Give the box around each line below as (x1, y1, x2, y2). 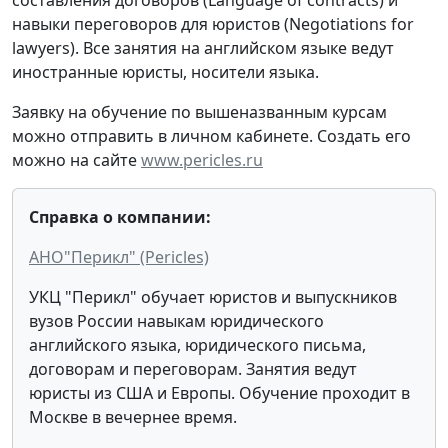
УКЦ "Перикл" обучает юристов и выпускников (29, 285, 397, 308)
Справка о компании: (29, 205, 211, 228)
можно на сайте (12, 148, 141, 171)
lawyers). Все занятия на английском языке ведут (12, 36, 394, 59)
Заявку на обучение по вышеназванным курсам (12, 100, 387, 123)
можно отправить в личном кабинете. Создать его (12, 124, 411, 147)
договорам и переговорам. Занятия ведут (29, 357, 357, 380)
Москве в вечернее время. (29, 405, 237, 428)
